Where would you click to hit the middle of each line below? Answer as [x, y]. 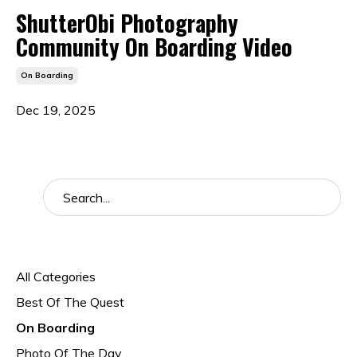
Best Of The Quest [70, 302]
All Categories [56, 276]
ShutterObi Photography [127, 22]
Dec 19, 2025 [56, 110]
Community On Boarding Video [154, 46]
